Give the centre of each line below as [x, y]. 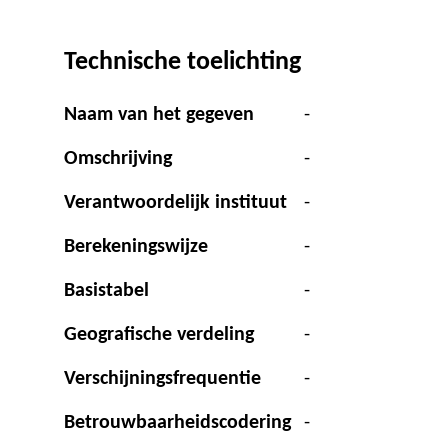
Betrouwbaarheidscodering [177, 423]
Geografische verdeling [159, 335]
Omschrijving [118, 159]
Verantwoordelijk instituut [175, 203]
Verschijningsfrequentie [162, 379]
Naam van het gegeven [159, 115]
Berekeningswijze [136, 247]
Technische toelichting [182, 63]
